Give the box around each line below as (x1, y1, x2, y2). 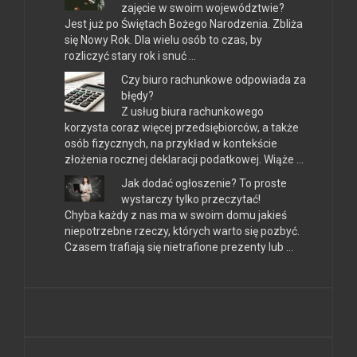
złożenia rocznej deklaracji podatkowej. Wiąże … (65, 152, 304, 166)
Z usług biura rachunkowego (121, 104, 264, 118)
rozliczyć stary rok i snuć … (65, 49, 196, 62)
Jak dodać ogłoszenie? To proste (121, 176, 287, 190)
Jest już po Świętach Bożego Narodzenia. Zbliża (65, 17, 303, 30)
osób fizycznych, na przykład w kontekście (65, 136, 277, 150)
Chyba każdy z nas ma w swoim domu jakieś (65, 208, 287, 222)
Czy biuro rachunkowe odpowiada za (121, 73, 306, 86)
